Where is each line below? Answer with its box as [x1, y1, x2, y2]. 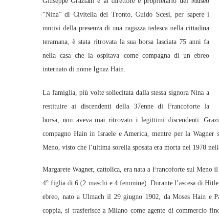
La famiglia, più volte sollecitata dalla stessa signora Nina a [43, 89, 209, 96]
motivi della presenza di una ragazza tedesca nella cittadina [43, 24, 209, 32]
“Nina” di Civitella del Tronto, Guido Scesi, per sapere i [43, 11, 209, 18]
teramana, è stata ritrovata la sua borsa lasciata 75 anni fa [43, 38, 209, 45]
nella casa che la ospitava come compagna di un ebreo [43, 52, 209, 59]
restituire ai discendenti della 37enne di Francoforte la [43, 103, 209, 110]
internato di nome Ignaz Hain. [43, 66, 126, 73]
